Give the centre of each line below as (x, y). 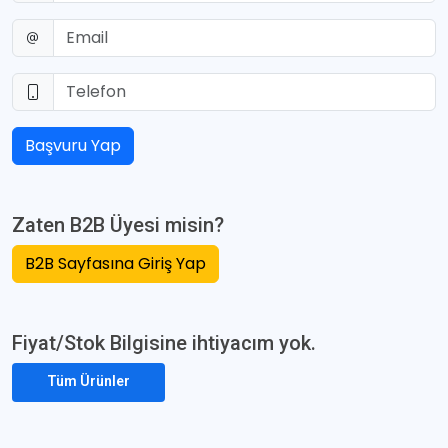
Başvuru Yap (73, 145)
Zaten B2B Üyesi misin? (118, 225)
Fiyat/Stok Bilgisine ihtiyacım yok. (164, 343)
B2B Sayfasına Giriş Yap (115, 263)
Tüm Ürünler (88, 381)
